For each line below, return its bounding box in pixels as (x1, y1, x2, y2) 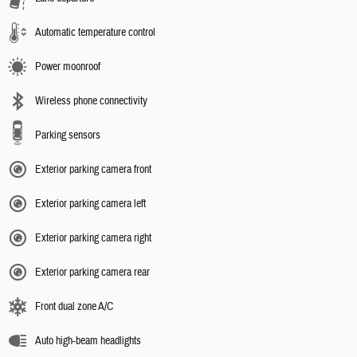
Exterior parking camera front (35, 162, 151, 177)
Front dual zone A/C (35, 299, 113, 314)
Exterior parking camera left (35, 196, 146, 211)
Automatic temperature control (35, 25, 155, 40)
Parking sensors (35, 127, 100, 143)
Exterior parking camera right (35, 230, 151, 245)
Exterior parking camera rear (35, 265, 150, 280)
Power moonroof (35, 59, 100, 74)
